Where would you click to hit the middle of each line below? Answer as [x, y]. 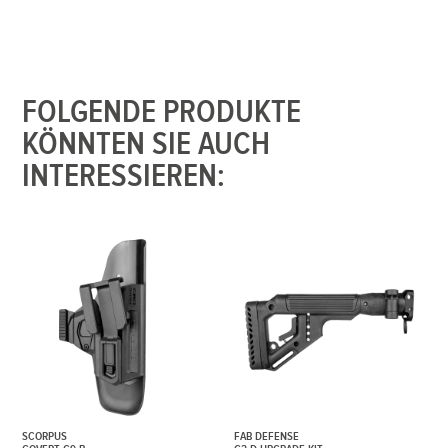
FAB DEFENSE [267, 436]
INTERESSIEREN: [124, 177]
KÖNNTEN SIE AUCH [146, 145]
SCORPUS [45, 436]
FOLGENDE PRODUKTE [162, 113]
